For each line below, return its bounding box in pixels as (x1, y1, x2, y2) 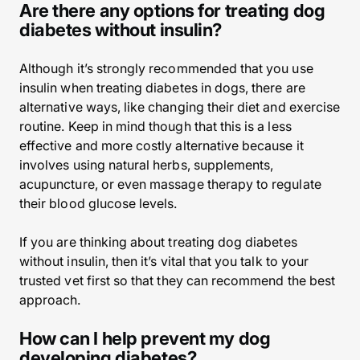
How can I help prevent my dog (19, 328, 271, 349)
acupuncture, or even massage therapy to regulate (19, 176, 321, 192)
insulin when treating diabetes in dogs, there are (19, 80, 305, 96)
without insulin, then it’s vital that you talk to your (19, 253, 309, 269)
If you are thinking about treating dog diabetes (19, 234, 297, 250)
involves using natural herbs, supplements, (19, 157, 274, 173)
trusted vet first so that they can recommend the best (19, 272, 335, 288)
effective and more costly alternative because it (19, 137, 304, 153)
